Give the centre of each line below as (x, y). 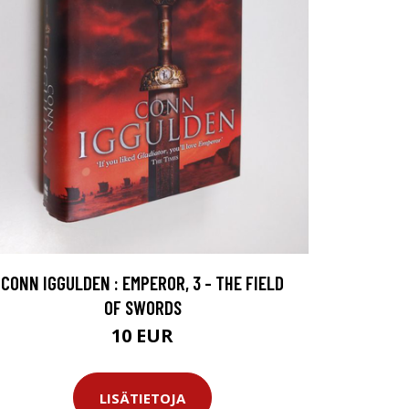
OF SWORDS (142, 308)
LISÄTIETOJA (142, 398)
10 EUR (142, 336)
